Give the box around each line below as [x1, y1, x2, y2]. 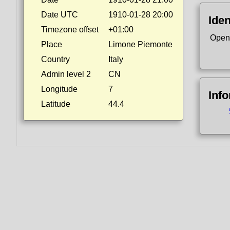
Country [41, 55, 70, 64]
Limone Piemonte [108, 40, 172, 49]
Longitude [41, 85, 78, 93]
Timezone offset [41, 25, 99, 34]
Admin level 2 [41, 70, 91, 79]
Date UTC [41, 10, 78, 19]
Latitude [41, 100, 70, 108]
